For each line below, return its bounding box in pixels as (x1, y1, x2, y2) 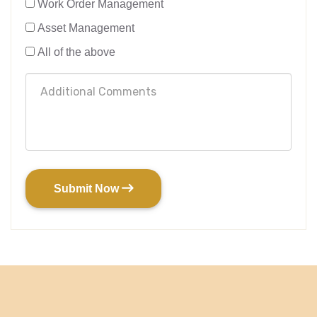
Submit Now (54, 183, 122, 195)
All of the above (38, 46, 115, 58)
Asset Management (38, 22, 134, 34)
